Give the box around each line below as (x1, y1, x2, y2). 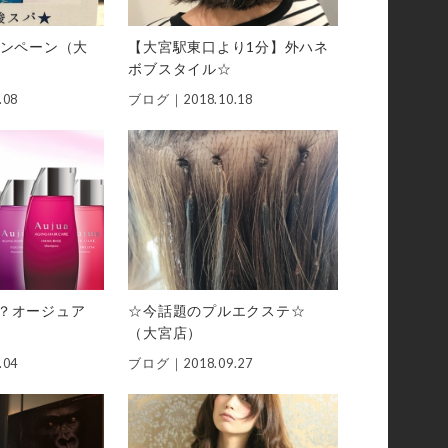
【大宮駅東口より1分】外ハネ (128, 38, 329, 56)
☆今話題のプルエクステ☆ (128, 302, 306, 320)
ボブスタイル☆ (128, 60, 232, 78)
